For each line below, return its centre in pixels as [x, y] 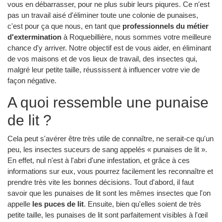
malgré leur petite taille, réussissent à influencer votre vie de [104, 70]
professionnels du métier [166, 26]
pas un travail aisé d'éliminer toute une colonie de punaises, [103, 15]
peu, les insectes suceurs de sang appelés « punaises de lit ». [107, 149]
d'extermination [34, 37]
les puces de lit [58, 204]
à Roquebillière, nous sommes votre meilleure [136, 37]
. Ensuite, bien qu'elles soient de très [142, 204]
